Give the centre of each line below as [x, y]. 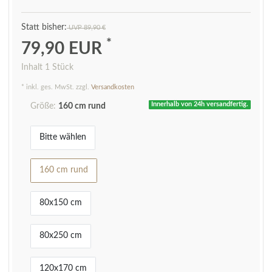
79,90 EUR [64, 48]
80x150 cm [61, 203]
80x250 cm [61, 236]
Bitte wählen [63, 138]
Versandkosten [113, 87]
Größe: [43, 106]
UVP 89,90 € [86, 27]
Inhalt [33, 67]
